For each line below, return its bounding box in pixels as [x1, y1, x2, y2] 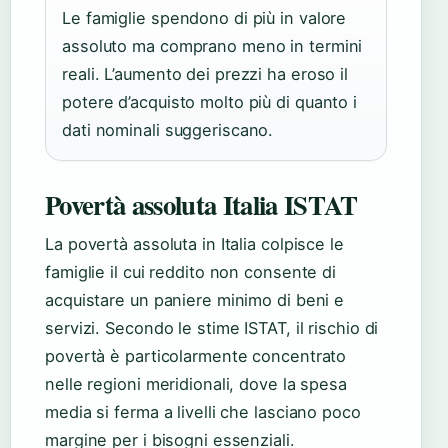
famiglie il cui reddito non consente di [45, 262, 337, 283]
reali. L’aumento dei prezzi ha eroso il [62, 64, 349, 85]
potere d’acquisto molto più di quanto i [62, 92, 358, 113]
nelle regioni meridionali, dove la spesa [45, 374, 347, 395]
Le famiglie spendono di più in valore [62, 8, 347, 29]
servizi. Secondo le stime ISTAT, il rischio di [45, 318, 379, 339]
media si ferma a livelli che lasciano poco [45, 402, 361, 423]
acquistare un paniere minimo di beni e [45, 290, 345, 311]
